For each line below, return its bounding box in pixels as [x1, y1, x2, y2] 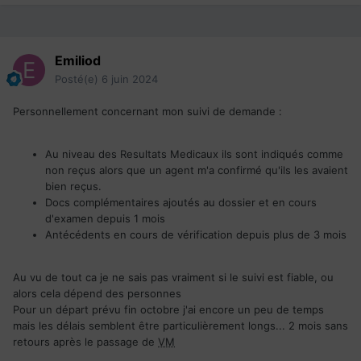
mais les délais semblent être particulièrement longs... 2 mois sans [13, 319, 348, 333]
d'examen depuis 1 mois [45, 212, 165, 226]
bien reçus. [45, 180, 102, 193]
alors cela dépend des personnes [13, 287, 181, 301]
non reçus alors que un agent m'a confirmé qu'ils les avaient [45, 164, 348, 177]
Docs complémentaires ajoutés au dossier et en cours [45, 196, 317, 210]
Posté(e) [55, 73, 102, 86]
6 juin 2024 [102, 73, 158, 86]
